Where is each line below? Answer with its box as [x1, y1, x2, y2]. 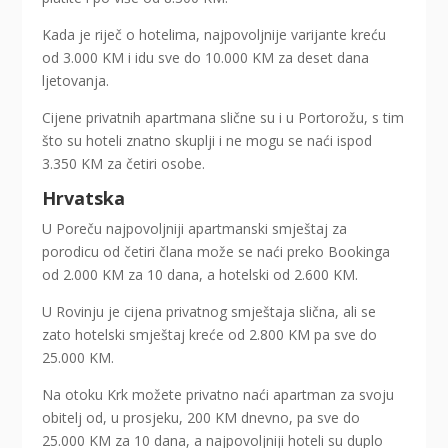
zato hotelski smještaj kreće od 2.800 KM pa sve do [42, 325, 378, 345]
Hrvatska [42, 186, 126, 211]
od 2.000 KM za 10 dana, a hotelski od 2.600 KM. [42, 265, 359, 285]
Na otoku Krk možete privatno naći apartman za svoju [42, 385, 395, 405]
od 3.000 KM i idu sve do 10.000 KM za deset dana [42, 48, 370, 68]
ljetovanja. [42, 71, 110, 91]
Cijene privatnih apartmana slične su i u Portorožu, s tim [42, 108, 405, 128]
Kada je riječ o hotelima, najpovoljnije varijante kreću [42, 25, 387, 45]
